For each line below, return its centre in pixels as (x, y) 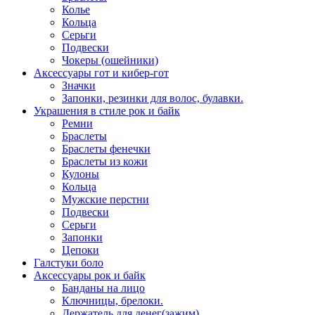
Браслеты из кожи (105, 162)
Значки (79, 86)
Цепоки (81, 250)
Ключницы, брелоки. (112, 301)
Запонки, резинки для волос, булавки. (153, 98)
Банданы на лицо (103, 288)
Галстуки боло (69, 263)
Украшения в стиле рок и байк (107, 111)
